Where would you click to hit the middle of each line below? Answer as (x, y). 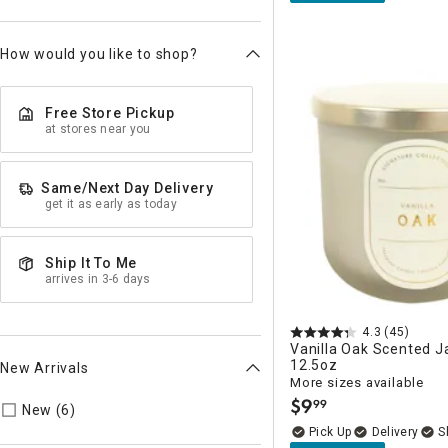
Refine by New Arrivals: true (184, 409)
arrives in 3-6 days (98, 279)
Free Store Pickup (109, 113)
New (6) (48, 410)
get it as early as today (111, 204)
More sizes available (357, 382)
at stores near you (98, 129)
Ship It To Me (91, 263)
